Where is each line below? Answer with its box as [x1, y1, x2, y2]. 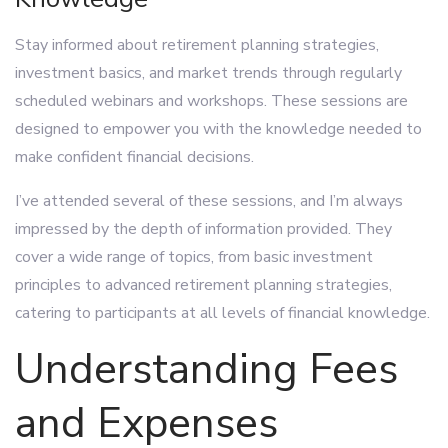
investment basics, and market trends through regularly [15, 62, 402, 84]
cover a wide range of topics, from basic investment [15, 246, 373, 268]
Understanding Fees [15, 341, 398, 398]
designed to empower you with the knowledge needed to [15, 118, 422, 140]
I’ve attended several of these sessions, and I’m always [15, 190, 403, 212]
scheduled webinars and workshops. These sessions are [15, 90, 408, 112]
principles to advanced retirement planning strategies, [15, 274, 392, 296]
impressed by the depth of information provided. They [15, 218, 392, 240]
